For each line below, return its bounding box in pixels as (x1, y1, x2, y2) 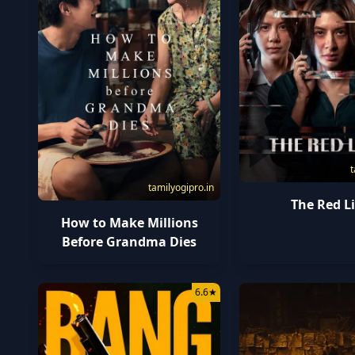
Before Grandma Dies (62, 232, 197, 250)
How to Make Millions (60, 213, 198, 231)
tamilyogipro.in (148, 180, 215, 194)
